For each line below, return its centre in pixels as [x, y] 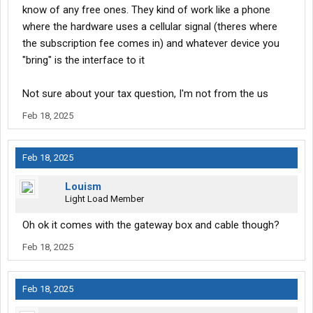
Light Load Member [104, 199]
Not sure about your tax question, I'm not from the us [145, 94]
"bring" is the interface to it [83, 60]
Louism [83, 187]
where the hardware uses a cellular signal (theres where [150, 27]
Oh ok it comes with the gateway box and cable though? [151, 225]
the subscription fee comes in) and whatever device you [151, 44]
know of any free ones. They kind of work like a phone [146, 10]
